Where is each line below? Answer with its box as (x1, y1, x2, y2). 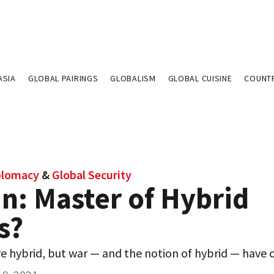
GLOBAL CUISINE (168, 73, 232, 84)
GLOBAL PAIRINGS (28, 73, 98, 84)
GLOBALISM (110, 73, 156, 84)
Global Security (52, 167, 131, 182)
